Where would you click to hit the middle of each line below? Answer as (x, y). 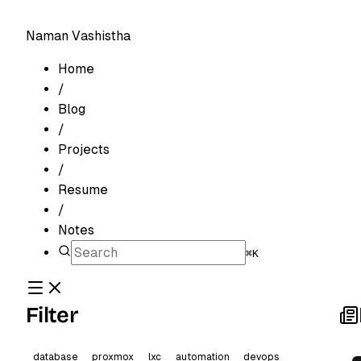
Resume (83, 190)
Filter (52, 315)
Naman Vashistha (78, 36)
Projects (84, 149)
